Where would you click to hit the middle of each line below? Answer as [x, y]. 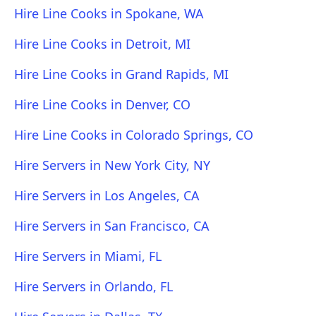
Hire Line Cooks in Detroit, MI [102, 44]
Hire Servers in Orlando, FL [93, 286]
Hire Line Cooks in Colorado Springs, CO [134, 135]
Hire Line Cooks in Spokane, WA [109, 13]
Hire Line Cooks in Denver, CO [102, 104]
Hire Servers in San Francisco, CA [112, 226]
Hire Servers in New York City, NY [112, 165]
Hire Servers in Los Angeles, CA [107, 195]
